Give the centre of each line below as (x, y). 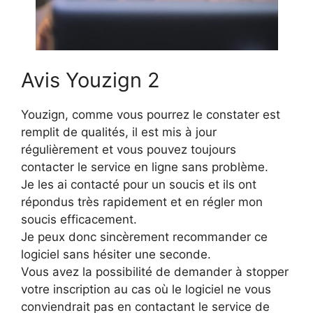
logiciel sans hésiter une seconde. (116, 254)
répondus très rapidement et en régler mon (142, 202)
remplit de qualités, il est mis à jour (119, 132)
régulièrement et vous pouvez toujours (129, 149)
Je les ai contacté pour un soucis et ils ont (139, 184)
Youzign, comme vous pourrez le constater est (151, 114)
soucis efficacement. (79, 219)
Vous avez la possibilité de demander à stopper (155, 271)
